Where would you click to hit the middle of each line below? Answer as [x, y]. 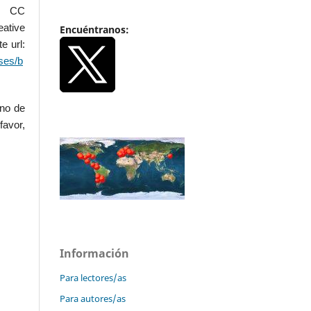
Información [94, 254]
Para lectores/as [93, 278]
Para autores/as [93, 299]
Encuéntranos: [94, 30]
